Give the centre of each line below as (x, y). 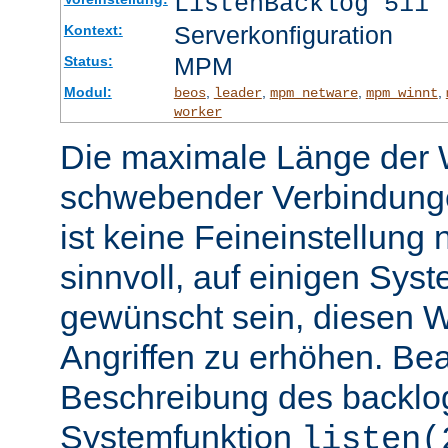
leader (237, 93)
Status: (88, 61)
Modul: (87, 92)
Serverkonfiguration (283, 35)
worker (197, 112)
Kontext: (93, 30)
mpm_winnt (401, 93)
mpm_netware (313, 93)
